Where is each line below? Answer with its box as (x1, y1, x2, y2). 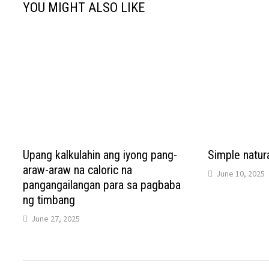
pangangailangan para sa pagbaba (23, 178, 181, 193)
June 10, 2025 (216, 168, 265, 180)
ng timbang (23, 193, 76, 208)
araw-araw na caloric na (23, 163, 133, 178)
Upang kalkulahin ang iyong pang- (23, 148, 178, 163)
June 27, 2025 (31, 213, 80, 225)
